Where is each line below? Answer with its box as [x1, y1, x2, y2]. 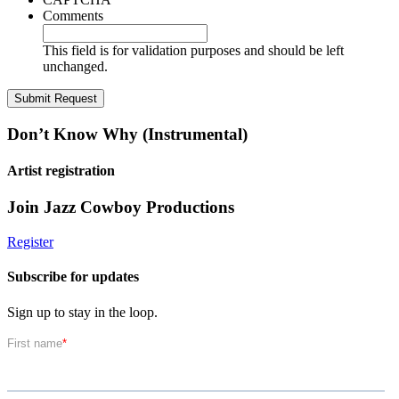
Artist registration [7, 163, 115, 179]
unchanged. [43, 59, 108, 75]
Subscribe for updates [7, 269, 139, 285]
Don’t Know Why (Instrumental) [7, 124, 248, 143]
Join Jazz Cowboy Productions [7, 198, 234, 217]
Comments [43, 8, 103, 24]
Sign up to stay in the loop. [7, 304, 158, 320]
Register [7, 234, 53, 250]
